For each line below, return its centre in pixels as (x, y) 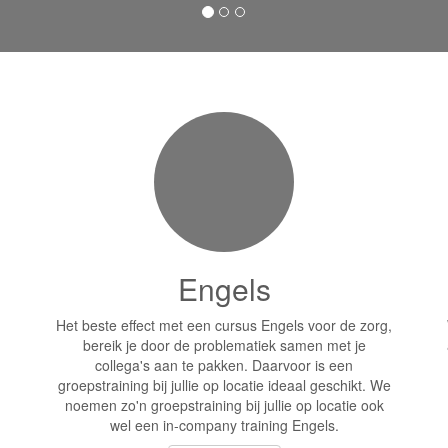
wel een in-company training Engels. (224, 425)
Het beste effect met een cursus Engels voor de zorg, (224, 325)
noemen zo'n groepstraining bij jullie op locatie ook (224, 405)
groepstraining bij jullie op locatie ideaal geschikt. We (224, 385)
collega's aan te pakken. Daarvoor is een (224, 365)
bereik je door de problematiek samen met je (224, 345)
